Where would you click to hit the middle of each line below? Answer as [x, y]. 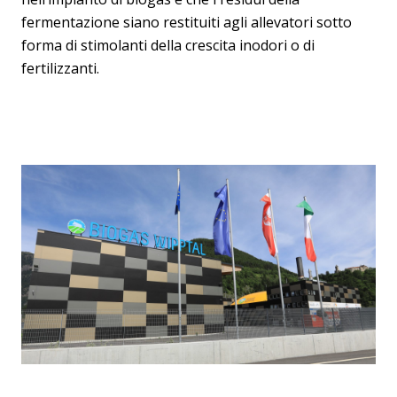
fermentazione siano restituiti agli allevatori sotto [187, 22]
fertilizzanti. [60, 68]
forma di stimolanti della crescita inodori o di [168, 45]
